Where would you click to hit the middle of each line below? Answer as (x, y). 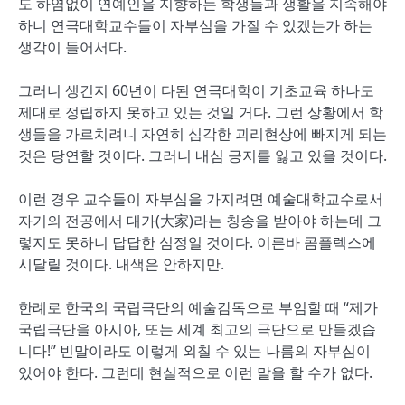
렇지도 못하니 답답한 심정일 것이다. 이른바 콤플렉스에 (197, 242)
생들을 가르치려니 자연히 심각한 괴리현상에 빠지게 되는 (202, 134)
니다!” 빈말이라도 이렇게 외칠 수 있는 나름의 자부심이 (194, 351)
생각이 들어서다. (72, 47)
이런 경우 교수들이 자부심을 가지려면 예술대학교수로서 (201, 199)
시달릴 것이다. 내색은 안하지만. (121, 264)
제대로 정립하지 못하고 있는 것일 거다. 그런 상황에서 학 (201, 112)
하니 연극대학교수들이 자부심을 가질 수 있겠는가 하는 (195, 25)
